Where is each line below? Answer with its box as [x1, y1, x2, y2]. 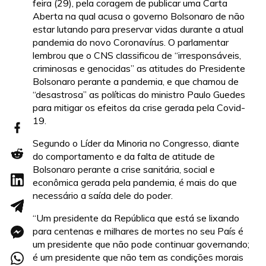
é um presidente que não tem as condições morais [33, 251, 243, 263]
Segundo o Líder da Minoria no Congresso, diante [33, 137, 239, 149]
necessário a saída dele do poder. [33, 189, 173, 201]
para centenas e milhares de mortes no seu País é [33, 224, 243, 237]
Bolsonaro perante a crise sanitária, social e [33, 163, 215, 175]
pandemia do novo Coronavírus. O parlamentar [33, 36, 229, 48]
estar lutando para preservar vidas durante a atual [33, 23, 243, 35]
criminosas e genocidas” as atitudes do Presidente [33, 62, 245, 74]
